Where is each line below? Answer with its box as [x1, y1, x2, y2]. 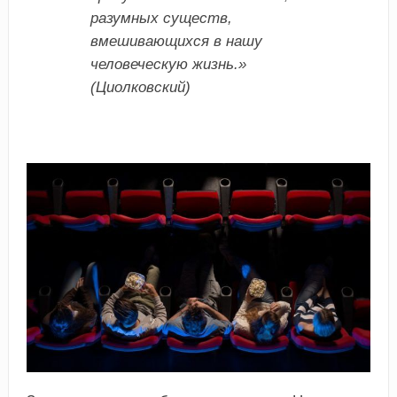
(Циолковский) [90, 78, 191, 96]
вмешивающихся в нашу [90, 32, 262, 50]
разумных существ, [90, 9, 232, 27]
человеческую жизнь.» [90, 55, 246, 73]
